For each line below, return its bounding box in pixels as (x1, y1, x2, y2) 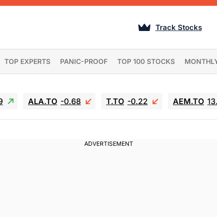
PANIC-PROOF (60, 57, 108, 65)
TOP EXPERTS (4, 57, 50, 65)
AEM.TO (173, 96, 204, 106)
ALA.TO (28, 96, 57, 106)
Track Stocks (155, 23, 202, 32)
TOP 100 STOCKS (117, 57, 175, 65)
